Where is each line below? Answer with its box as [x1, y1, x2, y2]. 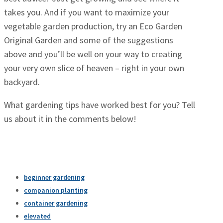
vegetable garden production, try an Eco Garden [4, 20, 182, 32]
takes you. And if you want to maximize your [4, 6, 169, 18]
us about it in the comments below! [4, 113, 136, 125]
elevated [24, 212, 51, 221]
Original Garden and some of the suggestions [4, 34, 173, 46]
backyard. [4, 76, 40, 88]
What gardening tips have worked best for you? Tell [4, 99, 195, 111]
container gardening [24, 199, 88, 208]
